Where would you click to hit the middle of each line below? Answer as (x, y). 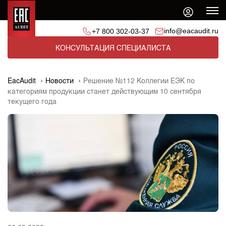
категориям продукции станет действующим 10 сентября (104, 91)
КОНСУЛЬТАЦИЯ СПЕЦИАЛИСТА (113, 47)
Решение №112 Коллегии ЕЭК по (139, 80)
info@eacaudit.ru (191, 31)
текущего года (32, 101)
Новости (60, 80)
